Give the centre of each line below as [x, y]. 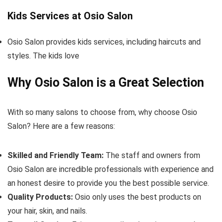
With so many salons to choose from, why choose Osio [102, 112]
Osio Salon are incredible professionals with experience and [111, 169]
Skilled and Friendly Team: [56, 155]
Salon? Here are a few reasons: [61, 126]
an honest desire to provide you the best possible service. [108, 183]
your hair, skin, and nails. [47, 211]
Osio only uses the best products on [137, 197]
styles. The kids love [43, 56]
